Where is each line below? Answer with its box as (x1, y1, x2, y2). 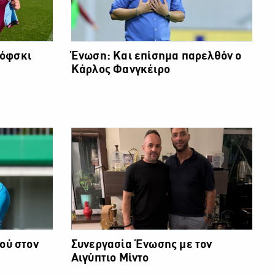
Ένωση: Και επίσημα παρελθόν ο (71, 50, 242, 62)
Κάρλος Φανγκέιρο (71, 64, 171, 76)
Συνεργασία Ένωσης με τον (71, 239, 212, 250)
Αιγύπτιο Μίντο (71, 252, 149, 264)
